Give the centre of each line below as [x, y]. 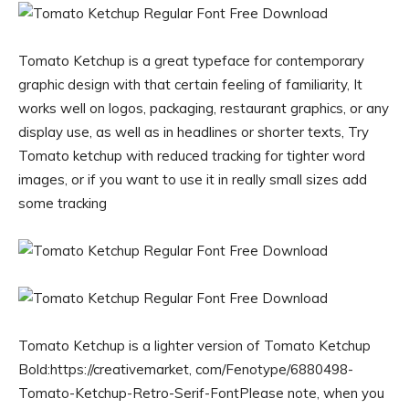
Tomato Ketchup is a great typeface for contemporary [191, 61]
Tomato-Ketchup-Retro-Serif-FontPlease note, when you [201, 393]
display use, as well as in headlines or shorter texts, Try [194, 132]
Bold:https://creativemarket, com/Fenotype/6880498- [186, 369]
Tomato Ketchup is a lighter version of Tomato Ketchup [194, 346]
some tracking [63, 203]
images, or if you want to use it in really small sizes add [193, 179]
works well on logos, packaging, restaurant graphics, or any [204, 108]
